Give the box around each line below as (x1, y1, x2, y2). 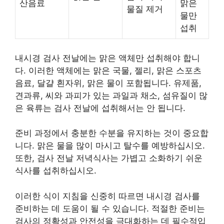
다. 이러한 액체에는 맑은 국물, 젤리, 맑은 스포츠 (15, 65, 201, 75)
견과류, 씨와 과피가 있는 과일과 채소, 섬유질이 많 (15, 90, 207, 100)
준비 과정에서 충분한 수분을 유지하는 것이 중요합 (15, 128, 208, 138)
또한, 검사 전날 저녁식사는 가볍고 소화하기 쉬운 (15, 153, 202, 163)
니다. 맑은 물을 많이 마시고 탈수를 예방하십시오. (15, 140, 205, 151)
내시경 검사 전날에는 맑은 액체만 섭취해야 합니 (15, 52, 200, 63)
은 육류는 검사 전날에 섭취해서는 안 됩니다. (15, 102, 185, 113)
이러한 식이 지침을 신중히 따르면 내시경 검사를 (15, 190, 200, 201)
